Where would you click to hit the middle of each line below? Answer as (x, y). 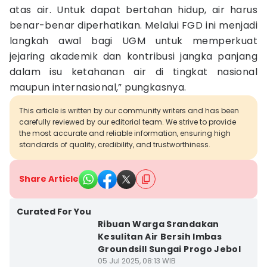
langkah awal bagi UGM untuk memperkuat (133, 41)
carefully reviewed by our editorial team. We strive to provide (128, 122)
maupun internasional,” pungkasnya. (98, 87)
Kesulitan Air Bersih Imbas (159, 237)
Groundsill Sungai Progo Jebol (169, 249)
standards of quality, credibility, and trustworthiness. (115, 145)
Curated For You (54, 212)
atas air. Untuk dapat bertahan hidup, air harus (133, 10)
